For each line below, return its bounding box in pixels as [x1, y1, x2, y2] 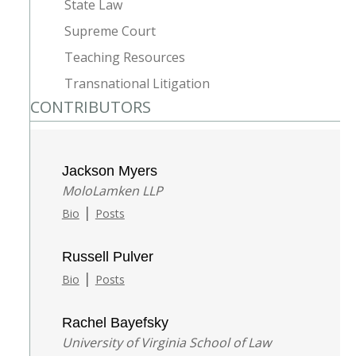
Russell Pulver [61, 249, 153, 265]
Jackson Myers [61, 163, 157, 180]
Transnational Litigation [64, 75, 210, 93]
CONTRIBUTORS [29, 96, 151, 118]
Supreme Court [64, 22, 156, 41]
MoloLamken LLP [61, 182, 163, 200]
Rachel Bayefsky [61, 315, 168, 331]
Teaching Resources [64, 48, 185, 67]
